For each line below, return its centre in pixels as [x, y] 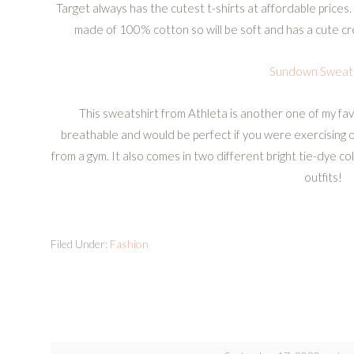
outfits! [323, 177]
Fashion [129, 244]
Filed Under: [80, 244]
